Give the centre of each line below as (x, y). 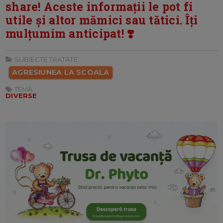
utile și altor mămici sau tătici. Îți (102, 20)
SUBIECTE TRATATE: (46, 59)
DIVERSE (21, 96)
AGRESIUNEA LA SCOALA (61, 72)
